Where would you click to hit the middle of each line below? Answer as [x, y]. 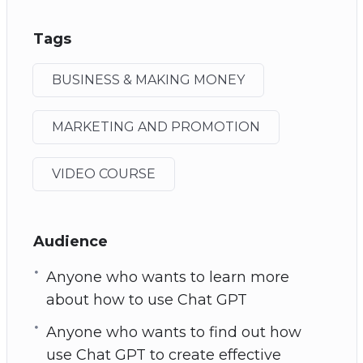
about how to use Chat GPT [146, 299]
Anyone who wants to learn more [167, 277]
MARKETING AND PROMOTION [156, 126]
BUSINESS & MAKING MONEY [148, 79]
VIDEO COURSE [103, 173]
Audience [70, 241]
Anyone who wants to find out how [173, 332]
